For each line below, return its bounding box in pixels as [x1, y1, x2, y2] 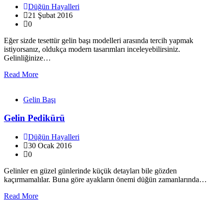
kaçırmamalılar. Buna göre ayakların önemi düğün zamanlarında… [4, 175, 207, 184]
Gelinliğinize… [4, 53, 51, 62]
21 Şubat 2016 [28, 11, 73, 19]
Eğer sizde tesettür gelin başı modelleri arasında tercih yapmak [4, 36, 193, 45]
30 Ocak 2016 [28, 141, 72, 150]
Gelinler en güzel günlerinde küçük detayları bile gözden [4, 167, 177, 175]
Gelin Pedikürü [4, 113, 65, 124]
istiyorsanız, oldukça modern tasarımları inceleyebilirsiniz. [4, 45, 180, 53]
